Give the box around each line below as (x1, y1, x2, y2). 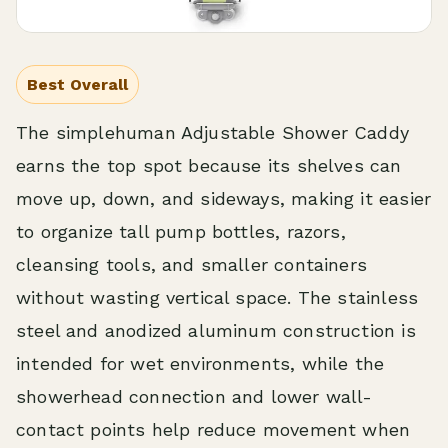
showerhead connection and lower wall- (16, 386, 373, 408)
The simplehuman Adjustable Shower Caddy (16, 122, 410, 144)
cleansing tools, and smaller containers (16, 254, 368, 276)
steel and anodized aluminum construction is (16, 320, 416, 342)
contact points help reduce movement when (16, 419, 411, 441)
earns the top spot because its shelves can (16, 155, 402, 177)
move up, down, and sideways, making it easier (16, 188, 432, 210)
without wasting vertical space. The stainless (16, 287, 419, 309)
